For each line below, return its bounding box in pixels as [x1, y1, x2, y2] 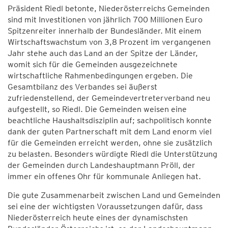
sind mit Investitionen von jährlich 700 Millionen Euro [8, 15, 203, 24]
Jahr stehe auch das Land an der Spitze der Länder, [8, 48, 198, 58]
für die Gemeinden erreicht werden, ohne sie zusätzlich [8, 138, 212, 148]
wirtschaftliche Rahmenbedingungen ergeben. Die [8, 71, 193, 80]
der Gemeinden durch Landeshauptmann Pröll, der [8, 160, 195, 170]
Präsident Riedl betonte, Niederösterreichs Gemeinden [8, 4, 210, 13]
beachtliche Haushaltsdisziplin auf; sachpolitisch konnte [8, 116, 212, 125]
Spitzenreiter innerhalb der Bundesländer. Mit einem [8, 26, 202, 36]
